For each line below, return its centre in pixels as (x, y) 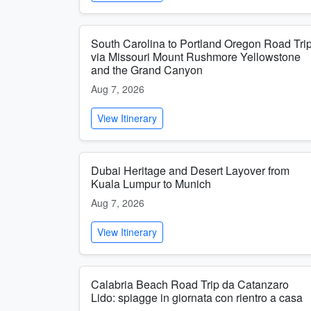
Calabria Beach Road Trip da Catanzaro (190, 284)
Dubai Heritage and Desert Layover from (190, 170)
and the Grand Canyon (147, 70)
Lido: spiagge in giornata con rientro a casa (197, 297)
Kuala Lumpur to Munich (151, 184)
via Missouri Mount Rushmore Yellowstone (196, 57)
